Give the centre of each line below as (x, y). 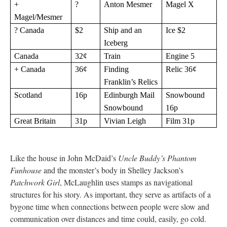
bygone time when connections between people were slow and (110, 206)
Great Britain (35, 121)
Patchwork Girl (35, 182)
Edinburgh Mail (129, 95)
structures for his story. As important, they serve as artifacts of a (110, 194)
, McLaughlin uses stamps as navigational (126, 182)
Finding (117, 69)
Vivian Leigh (125, 121)
